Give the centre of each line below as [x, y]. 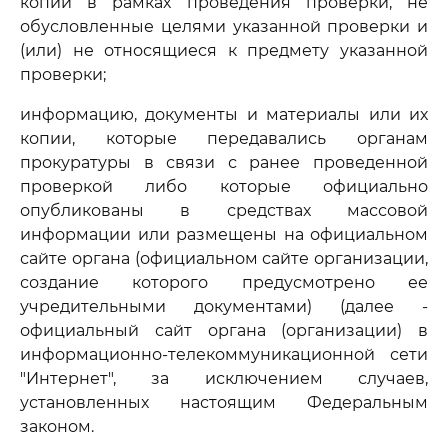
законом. [57, 426]
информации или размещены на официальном [224, 234]
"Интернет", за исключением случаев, [224, 378]
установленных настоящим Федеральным [224, 402]
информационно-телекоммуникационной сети [224, 354]
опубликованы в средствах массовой [224, 210]
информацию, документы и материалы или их [224, 114]
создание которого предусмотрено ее [224, 282]
